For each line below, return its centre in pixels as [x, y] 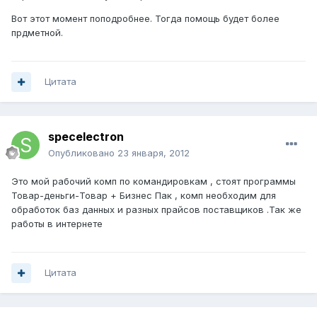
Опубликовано [83, 153]
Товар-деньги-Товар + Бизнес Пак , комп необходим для [144, 196]
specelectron [86, 137]
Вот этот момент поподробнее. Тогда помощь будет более [145, 19]
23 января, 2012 [154, 153]
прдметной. [37, 33]
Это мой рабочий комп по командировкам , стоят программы [154, 181]
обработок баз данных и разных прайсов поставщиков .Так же [156, 210]
